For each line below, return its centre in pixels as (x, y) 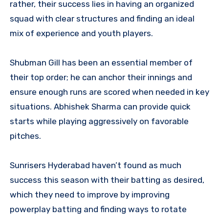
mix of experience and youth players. (81, 33)
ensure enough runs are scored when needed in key (109, 92)
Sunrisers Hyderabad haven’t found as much (96, 165)
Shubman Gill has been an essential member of (101, 63)
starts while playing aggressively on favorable (99, 121)
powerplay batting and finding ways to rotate (98, 209)
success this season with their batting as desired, (107, 180)
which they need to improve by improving (90, 195)
